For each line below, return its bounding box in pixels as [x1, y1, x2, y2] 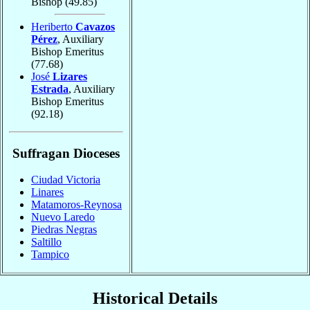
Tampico [31, 248, 69, 261]
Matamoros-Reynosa [31, 199, 122, 211]
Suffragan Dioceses [12, 145, 120, 161]
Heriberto [31, 20, 75, 33]
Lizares [53, 70, 87, 82]
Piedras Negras [31, 224, 97, 236]
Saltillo [31, 236, 62, 248]
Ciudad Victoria [31, 174, 100, 186]
